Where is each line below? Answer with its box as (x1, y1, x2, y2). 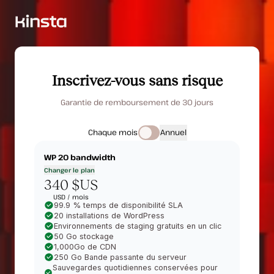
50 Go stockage (53, 232, 114, 241)
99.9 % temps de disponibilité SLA (53, 201, 183, 210)
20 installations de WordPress (53, 211, 165, 220)
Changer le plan (44, 166, 95, 174)
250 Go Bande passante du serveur (53, 253, 187, 262)
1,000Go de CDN (53, 242, 116, 251)
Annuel (160, 127, 187, 138)
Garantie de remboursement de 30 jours (61, 97, 213, 108)
